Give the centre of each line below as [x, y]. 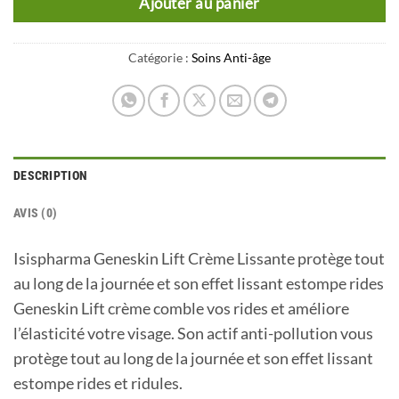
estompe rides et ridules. [98, 384]
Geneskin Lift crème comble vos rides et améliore [181, 309]
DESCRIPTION [51, 175]
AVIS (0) [36, 212]
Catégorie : [160, 58]
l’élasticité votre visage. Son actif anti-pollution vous [193, 334]
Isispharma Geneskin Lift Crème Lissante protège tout [199, 259]
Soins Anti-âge [231, 58]
